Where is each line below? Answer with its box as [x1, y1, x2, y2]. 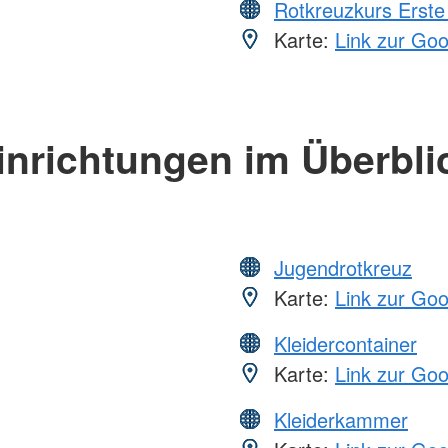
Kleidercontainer [274, 329, 417, 359]
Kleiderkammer [274, 405, 408, 435]
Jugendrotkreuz [274, 253, 412, 283]
